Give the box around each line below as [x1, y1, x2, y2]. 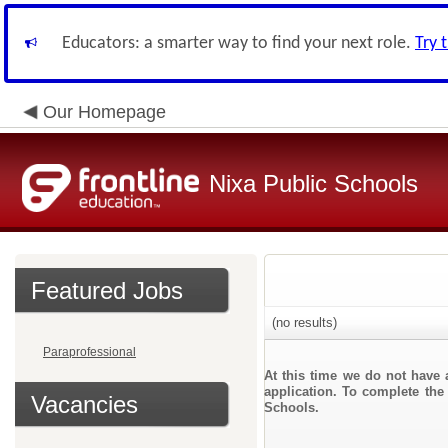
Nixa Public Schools [209, 170, 418, 197]
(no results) [268, 315, 337, 330]
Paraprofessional [43, 345, 136, 359]
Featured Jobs [31, 277, 183, 304]
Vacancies [31, 391, 138, 418]
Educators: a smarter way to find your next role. [62, 34, 415, 53]
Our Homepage [43, 102, 166, 122]
